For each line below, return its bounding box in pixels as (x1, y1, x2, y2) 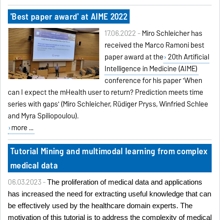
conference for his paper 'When (104, 75, 202, 87)
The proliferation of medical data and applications (47, 178, 203, 187)
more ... (11, 122, 33, 134)
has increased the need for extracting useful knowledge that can (8, 190, 212, 198)
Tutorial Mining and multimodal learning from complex (10, 144, 208, 159)
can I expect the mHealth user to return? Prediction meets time (8, 86, 204, 99)
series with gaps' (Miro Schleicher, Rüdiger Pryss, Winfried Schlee (8, 98, 209, 110)
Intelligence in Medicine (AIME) (104, 63, 197, 75)
